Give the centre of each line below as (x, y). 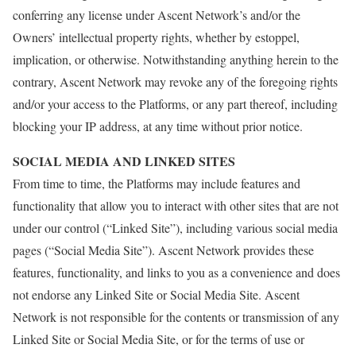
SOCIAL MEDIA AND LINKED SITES (124, 161)
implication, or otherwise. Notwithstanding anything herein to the (176, 59)
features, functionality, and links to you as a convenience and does (176, 272)
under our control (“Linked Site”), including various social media (175, 228)
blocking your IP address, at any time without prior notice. (158, 126)
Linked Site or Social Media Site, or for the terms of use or (159, 339)
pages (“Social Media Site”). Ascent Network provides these (163, 250)
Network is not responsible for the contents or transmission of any (176, 317)
